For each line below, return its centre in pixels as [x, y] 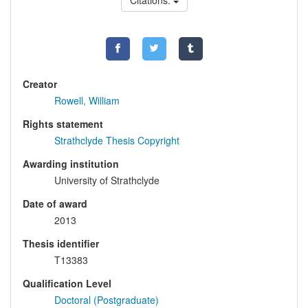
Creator [40, 84]
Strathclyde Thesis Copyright [117, 141]
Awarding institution [71, 164]
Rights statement [63, 124]
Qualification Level [67, 284]
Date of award [55, 204]
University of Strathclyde [107, 180]
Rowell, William [87, 101]
